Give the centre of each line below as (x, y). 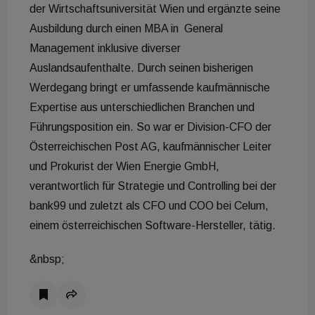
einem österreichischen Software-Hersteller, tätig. (153, 226)
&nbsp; (47, 259)
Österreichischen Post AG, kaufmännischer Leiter (150, 147)
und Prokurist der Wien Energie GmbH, (124, 167)
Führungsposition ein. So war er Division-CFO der (150, 127)
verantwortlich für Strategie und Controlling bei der (153, 186)
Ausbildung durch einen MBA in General (126, 29)
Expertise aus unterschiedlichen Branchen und (142, 108)
